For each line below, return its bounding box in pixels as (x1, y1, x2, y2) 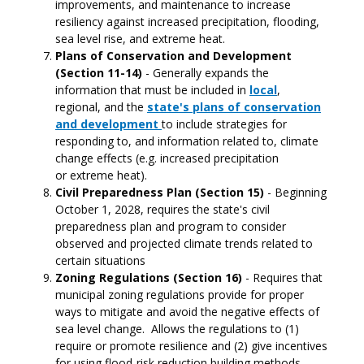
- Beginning (264, 184, 327, 200)
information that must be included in (55, 82, 249, 97)
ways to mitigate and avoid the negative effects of (55, 304, 319, 319)
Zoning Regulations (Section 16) (55, 270, 245, 285)
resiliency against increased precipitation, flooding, (55, 14, 319, 29)
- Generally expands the (142, 65, 269, 80)
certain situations (55, 253, 145, 268)
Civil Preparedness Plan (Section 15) (55, 184, 264, 200)
